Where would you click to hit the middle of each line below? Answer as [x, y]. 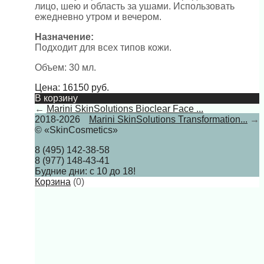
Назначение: [64, 37]
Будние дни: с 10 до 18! [85, 171]
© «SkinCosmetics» [76, 130]
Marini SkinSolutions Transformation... [168, 119]
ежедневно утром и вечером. [98, 16]
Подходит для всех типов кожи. [103, 47]
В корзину [56, 98]
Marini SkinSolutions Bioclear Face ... [125, 108]
